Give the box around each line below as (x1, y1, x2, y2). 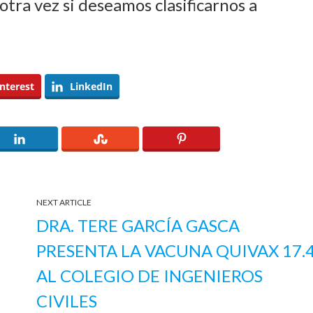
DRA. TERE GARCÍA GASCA (36, 214, 240, 235)
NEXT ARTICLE (36, 196, 92, 208)
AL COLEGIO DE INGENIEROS (36, 265, 263, 286)
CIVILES (36, 290, 98, 311)
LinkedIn (70, 79, 112, 93)
